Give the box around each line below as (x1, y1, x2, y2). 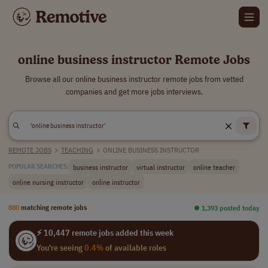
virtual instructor (136, 162, 185, 172)
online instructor (92, 176, 140, 187)
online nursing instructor (13, 176, 84, 187)
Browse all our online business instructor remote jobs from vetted (25, 74, 243, 84)
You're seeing (36, 242, 84, 253)
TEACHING (60, 145, 93, 154)
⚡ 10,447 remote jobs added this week (36, 227, 173, 238)
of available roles (103, 242, 166, 253)
